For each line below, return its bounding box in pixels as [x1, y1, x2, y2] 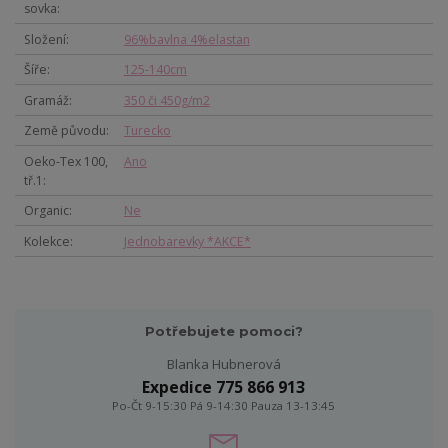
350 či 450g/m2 [123, 91, 210, 109]
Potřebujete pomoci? [144, 322, 303, 339]
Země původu [23, 122, 106, 140]
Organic [23, 202, 69, 220]
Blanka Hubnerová [166, 355, 281, 374]
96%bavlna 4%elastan [123, 30, 250, 48]
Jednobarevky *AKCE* [123, 232, 251, 250]
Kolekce [23, 232, 70, 250]
